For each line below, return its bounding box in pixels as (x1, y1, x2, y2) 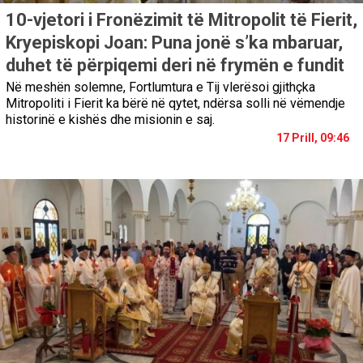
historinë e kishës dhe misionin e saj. (6, 112, 215, 128)
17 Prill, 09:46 (276, 131, 349, 145)
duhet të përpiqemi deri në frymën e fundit (6, 55, 344, 76)
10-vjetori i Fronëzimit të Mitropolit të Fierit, (6, 10, 357, 31)
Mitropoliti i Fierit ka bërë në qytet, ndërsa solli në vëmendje (6, 96, 345, 112)
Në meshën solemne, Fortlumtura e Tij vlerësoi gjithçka (6, 79, 315, 96)
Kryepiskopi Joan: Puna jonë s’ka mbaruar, (6, 32, 343, 53)
